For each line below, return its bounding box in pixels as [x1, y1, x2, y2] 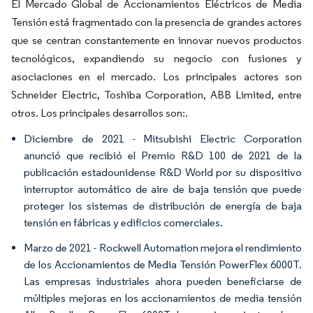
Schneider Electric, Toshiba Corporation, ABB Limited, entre [11, 87, 302, 101]
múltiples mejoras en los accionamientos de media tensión [24, 291, 302, 305]
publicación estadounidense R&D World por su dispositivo [24, 165, 302, 179]
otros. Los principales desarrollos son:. [11, 105, 188, 119]
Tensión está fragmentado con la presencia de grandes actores [11, 15, 302, 29]
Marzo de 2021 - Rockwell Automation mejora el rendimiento [24, 240, 302, 254]
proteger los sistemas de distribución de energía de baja [24, 198, 302, 212]
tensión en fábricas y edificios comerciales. [24, 215, 223, 229]
